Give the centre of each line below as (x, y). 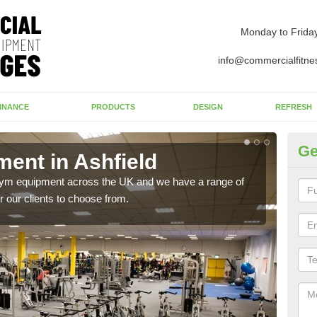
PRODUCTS (113, 107)
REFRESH (293, 107)
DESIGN (208, 107)
